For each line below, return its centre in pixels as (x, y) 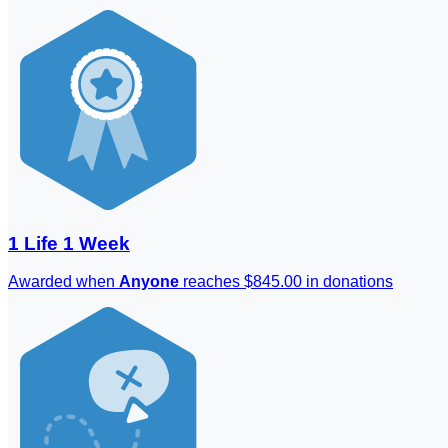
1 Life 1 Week (69, 243)
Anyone (149, 282)
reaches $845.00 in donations (286, 282)
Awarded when (63, 282)
